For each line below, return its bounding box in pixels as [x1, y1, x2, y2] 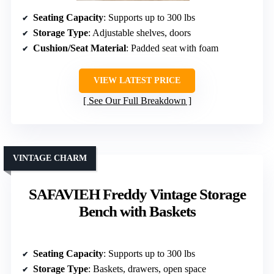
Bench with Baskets [78, 203, 196, 220]
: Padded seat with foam [126, 43, 218, 54]
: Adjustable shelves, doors [88, 28, 191, 39]
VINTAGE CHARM [13, 154, 87, 163]
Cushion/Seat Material [33, 43, 126, 54]
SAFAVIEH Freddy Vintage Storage [28, 186, 246, 203]
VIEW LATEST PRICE [94, 76, 180, 86]
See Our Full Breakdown [88, 95, 186, 106]
